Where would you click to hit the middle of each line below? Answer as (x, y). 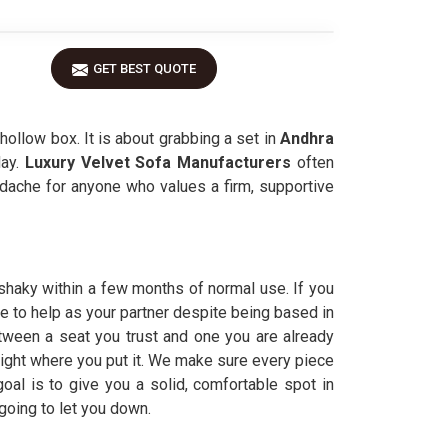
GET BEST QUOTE (144, 68)
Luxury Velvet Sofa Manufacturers (155, 162)
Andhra (307, 138)
